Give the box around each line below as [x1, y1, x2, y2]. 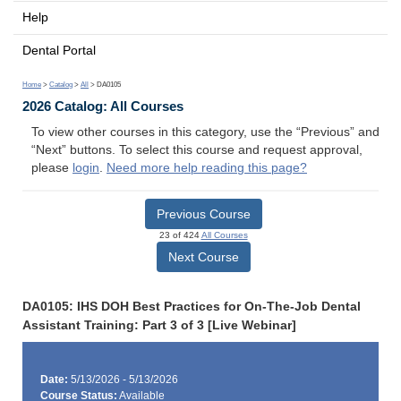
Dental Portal [22, 43, 96, 57]
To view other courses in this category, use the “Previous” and [31, 125, 380, 140]
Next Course [167, 249, 239, 264]
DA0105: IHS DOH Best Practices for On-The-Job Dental [22, 299, 361, 313]
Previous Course [156, 206, 251, 221]
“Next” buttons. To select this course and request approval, [31, 143, 363, 158]
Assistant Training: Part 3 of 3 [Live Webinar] [22, 318, 296, 332]
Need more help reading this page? [107, 161, 307, 175]
